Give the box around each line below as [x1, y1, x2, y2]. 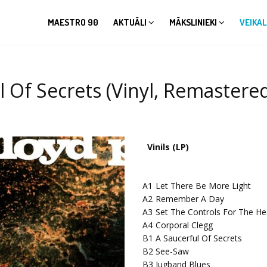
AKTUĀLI [113, 17, 149, 28]
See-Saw [156, 246, 189, 257]
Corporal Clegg [156, 219, 213, 231]
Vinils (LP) [147, 141, 189, 153]
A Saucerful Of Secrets [156, 232, 242, 244]
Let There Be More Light [156, 180, 251, 191]
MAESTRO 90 [48, 17, 99, 28]
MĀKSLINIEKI [169, 17, 219, 28]
